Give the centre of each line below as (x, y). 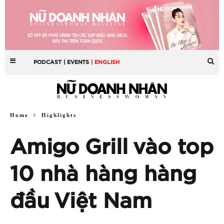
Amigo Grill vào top (112, 147)
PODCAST (48, 62)
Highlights (59, 115)
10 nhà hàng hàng (103, 174)
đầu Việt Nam (81, 201)
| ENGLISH (105, 62)
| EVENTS (76, 62)
